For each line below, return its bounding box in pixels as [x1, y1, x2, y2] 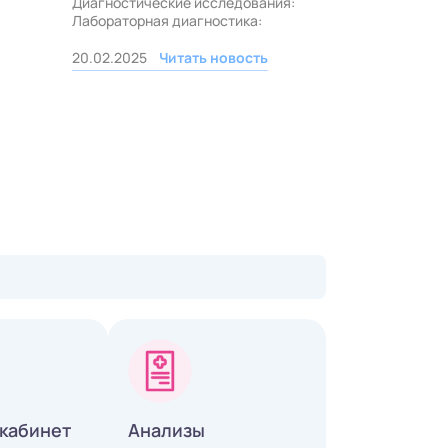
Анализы [128, 418, 205, 443]
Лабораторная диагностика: [72, 11, 262, 31]
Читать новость [159, 48, 268, 68]
